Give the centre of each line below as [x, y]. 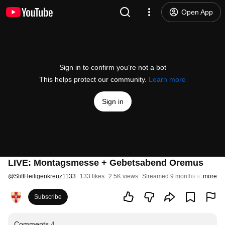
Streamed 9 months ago [175, 176]
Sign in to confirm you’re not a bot [113, 67]
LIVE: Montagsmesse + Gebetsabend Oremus [106, 163]
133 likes [92, 176]
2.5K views [123, 176]
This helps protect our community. [94, 79]
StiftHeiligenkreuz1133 [45, 176]
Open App [197, 12]
